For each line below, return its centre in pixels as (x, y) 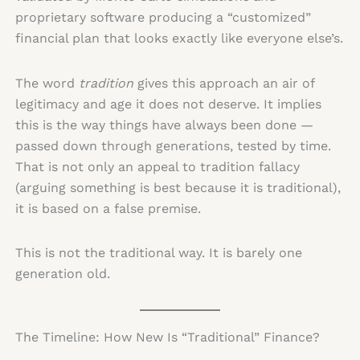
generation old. (62, 274)
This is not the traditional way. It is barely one (158, 253)
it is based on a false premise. (108, 208)
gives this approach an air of (223, 83)
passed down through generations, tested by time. (173, 145)
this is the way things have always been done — (164, 125)
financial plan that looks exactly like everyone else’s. (179, 39)
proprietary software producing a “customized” (163, 18)
